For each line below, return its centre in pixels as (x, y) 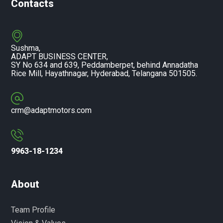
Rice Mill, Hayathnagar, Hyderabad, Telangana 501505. (104, 73)
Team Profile (33, 210)
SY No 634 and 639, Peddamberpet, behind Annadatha (105, 65)
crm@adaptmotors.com (52, 110)
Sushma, (26, 48)
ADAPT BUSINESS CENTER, (60, 56)
